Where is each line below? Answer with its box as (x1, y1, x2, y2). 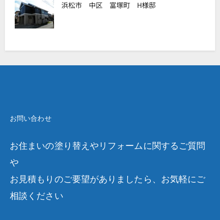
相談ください (10, 191, 63, 201)
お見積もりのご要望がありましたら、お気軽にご (10, 174, 206, 184)
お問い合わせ (10, 115, 52, 122)
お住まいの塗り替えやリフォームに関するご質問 (10, 141, 206, 151)
